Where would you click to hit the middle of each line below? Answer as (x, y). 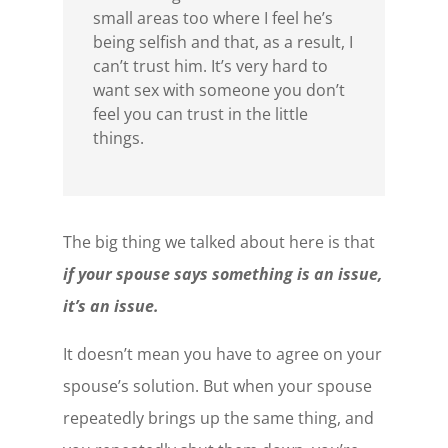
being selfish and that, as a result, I (222, 42)
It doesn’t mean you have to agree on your (222, 354)
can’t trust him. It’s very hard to (210, 66)
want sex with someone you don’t (218, 90)
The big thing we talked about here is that (218, 242)
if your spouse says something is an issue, (222, 274)
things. (118, 138)
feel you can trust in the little (200, 114)
